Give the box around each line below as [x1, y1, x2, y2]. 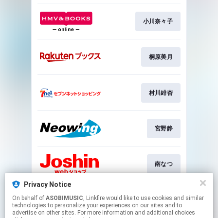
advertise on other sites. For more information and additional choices [12, 209, 195, 216]
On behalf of [12, 195, 46, 201]
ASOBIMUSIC [46, 195, 83, 201]
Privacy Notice [24, 181, 71, 188]
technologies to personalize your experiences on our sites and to [12, 202, 182, 209]
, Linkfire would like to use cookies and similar [83, 195, 106, 201]
